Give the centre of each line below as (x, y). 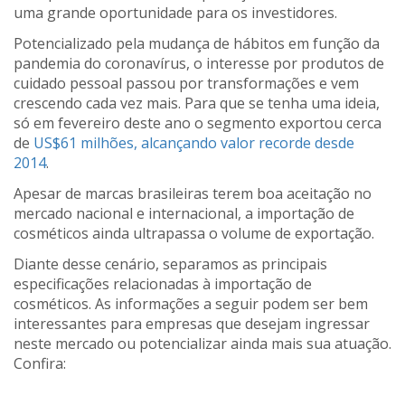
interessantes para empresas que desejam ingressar (192, 323)
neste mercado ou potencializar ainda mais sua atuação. (202, 343)
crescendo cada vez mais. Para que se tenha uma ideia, (197, 103)
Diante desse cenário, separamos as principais (170, 264)
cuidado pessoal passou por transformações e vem (186, 83)
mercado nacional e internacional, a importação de (184, 213)
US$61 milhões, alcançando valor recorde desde (194, 142)
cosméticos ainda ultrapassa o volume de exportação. (196, 233)
